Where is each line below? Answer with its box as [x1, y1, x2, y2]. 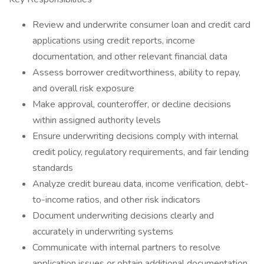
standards [32, 161, 73, 174]
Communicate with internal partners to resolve [32, 241, 220, 254]
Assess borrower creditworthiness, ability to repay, [32, 66, 240, 79]
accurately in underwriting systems [32, 225, 173, 238]
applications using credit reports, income [32, 34, 195, 47]
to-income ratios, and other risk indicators [32, 193, 200, 206]
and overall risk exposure [32, 82, 134, 95]
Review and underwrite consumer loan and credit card [32, 18, 250, 31]
